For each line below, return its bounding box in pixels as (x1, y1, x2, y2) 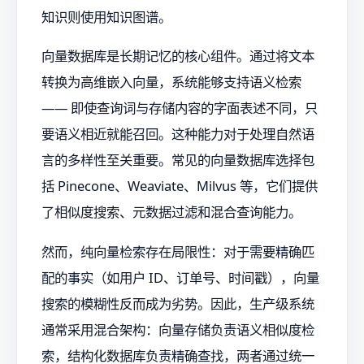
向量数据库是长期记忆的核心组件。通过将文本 (41, 46, 314, 66)
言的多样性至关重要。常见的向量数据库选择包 (41, 150, 314, 170)
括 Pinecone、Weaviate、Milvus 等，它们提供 (41, 176, 318, 196)
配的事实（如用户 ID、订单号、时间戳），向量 (41, 267, 319, 287)
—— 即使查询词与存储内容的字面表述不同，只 (41, 98, 318, 118)
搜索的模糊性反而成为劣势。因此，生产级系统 (41, 293, 314, 313)
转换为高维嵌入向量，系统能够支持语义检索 (41, 72, 301, 92)
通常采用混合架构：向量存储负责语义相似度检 (41, 319, 314, 339)
